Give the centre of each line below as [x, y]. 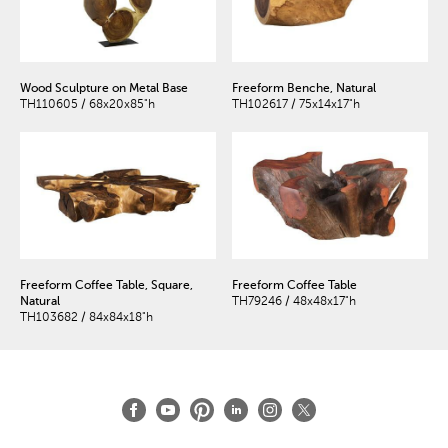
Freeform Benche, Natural [303, 88]
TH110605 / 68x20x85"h [87, 104]
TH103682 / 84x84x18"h [86, 316]
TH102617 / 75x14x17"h [295, 104]
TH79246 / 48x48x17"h [293, 300]
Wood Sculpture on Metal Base [104, 88]
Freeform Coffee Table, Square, [106, 284]
